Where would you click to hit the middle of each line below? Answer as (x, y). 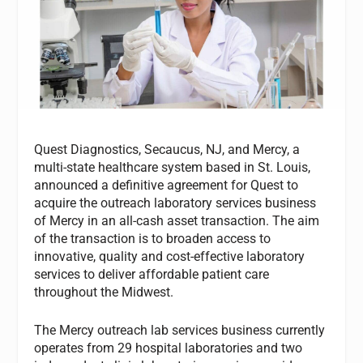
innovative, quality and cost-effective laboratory (170, 256)
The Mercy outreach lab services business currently (180, 331)
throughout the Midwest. (106, 292)
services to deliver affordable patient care (152, 274)
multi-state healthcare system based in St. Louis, (173, 167)
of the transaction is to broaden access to (153, 238)
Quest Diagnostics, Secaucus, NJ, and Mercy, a (167, 149)
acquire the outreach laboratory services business (175, 203)
